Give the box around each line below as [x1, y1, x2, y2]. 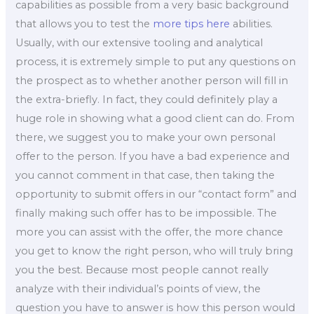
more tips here [153, 17, 231, 30]
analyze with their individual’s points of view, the [15, 282, 261, 295]
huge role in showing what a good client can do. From [15, 111, 295, 125]
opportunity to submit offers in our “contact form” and [15, 187, 297, 200]
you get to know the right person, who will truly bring [15, 244, 294, 257]
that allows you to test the [15, 17, 153, 30]
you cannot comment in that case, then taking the [15, 168, 275, 182]
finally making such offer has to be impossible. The [15, 206, 278, 219]
